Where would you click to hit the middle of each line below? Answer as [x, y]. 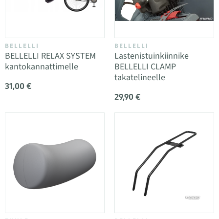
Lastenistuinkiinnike [152, 56]
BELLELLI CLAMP [145, 67]
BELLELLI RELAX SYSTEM [50, 56]
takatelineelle [140, 77]
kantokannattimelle [42, 67]
